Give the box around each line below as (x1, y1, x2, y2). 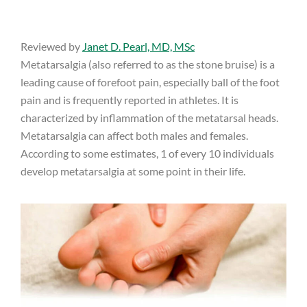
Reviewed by (21, 40, 82, 53)
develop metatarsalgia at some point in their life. (21, 164, 245, 177)
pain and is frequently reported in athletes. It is (21, 93, 238, 106)
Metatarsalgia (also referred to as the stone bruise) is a (21, 58, 275, 71)
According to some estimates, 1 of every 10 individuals (21, 147, 274, 160)
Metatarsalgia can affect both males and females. (21, 129, 248, 142)
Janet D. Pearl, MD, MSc (82, 40, 195, 53)
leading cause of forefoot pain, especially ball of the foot (21, 75, 280, 88)
